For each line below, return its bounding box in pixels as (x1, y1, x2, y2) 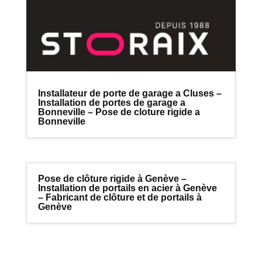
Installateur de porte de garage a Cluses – (37, 88, 222, 99)
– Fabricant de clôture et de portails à (37, 192, 202, 202)
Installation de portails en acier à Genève (37, 182, 217, 193)
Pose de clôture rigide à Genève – (37, 173, 187, 184)
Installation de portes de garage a (37, 98, 185, 108)
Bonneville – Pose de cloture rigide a (37, 107, 200, 118)
